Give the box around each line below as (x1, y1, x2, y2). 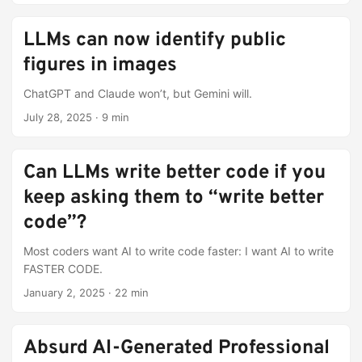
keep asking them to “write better (23, 186, 324, 210)
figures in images (23, 53, 177, 78)
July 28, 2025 (23, 111, 92, 124)
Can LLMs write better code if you (23, 161, 326, 185)
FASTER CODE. (23, 262, 103, 276)
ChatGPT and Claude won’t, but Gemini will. (23, 86, 252, 100)
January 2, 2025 (23, 286, 105, 299)
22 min (115, 286, 149, 299)
